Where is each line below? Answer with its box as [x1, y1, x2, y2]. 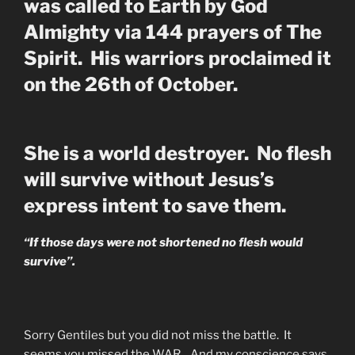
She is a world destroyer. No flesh [24, 141, 331, 165]
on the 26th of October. [24, 72, 242, 96]
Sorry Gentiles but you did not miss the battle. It [24, 327, 292, 342]
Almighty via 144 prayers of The [24, 20, 322, 44]
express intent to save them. [24, 193, 286, 217]
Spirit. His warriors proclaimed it [24, 46, 331, 70]
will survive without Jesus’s [24, 167, 274, 191]
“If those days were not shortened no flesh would [24, 235, 303, 250]
